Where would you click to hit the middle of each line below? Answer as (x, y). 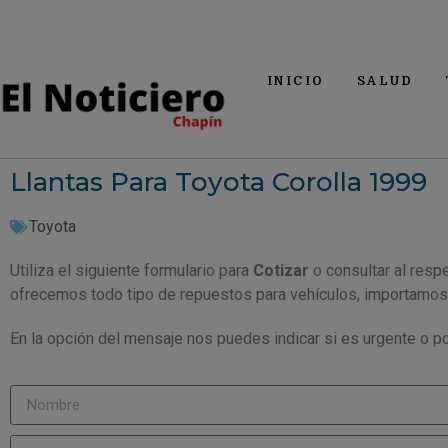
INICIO (295, 81)
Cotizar (281, 270)
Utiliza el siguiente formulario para (131, 270)
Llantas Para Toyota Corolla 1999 (218, 182)
